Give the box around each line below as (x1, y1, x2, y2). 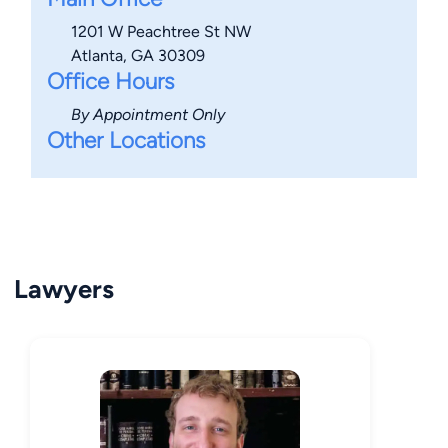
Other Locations (47, 127, 206, 155)
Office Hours (47, 68, 175, 96)
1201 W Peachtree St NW (71, 22, 252, 42)
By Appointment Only (71, 105, 226, 125)
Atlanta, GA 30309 (71, 46, 206, 66)
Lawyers (14, 274, 114, 305)
